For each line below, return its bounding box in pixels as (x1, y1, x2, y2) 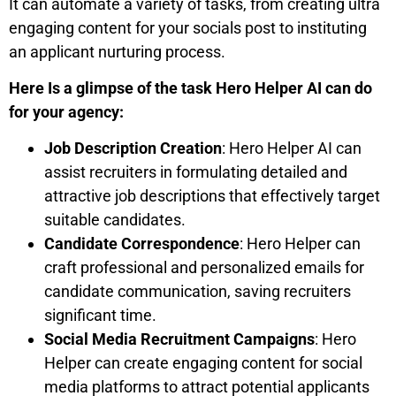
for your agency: (9, 102, 124, 121)
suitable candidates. (44, 210, 186, 230)
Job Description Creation (44, 139, 222, 158)
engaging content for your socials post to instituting (9, 18, 367, 37)
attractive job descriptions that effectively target (44, 187, 380, 206)
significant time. (44, 306, 156, 325)
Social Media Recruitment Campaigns (44, 330, 315, 349)
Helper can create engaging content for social (44, 354, 362, 373)
